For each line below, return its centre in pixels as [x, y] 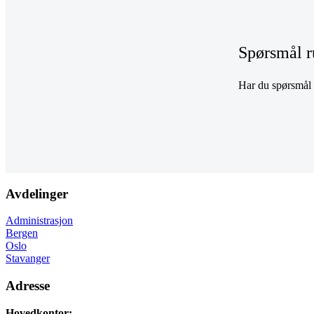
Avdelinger [37, 193]
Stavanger [28, 259]
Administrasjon [39, 221]
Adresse [28, 285]
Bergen [22, 233]
